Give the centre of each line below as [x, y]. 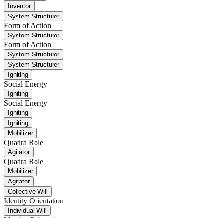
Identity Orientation [34, 201]
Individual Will [27, 211]
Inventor [19, 6]
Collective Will [28, 192]
